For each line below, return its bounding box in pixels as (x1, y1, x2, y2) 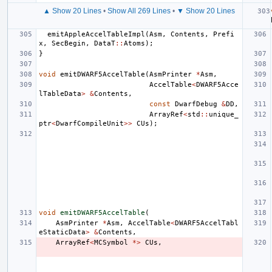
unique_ (209, 110, 239, 118)
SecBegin (52, 39, 86, 47)
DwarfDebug (175, 100, 217, 108)
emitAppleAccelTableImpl (47, 30, 145, 38)
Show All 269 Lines (107, 6, 171, 15)
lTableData (39, 89, 81, 98)
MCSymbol (94, 238, 128, 246)
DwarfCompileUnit (56, 119, 124, 127)
